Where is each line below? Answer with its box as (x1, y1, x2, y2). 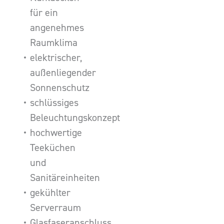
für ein (30, 6, 58, 19)
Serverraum (30, 201, 81, 214)
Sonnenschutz (30, 81, 89, 94)
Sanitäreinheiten (30, 171, 100, 184)
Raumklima (30, 36, 77, 49)
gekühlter (30, 186, 70, 199)
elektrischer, (30, 51, 82, 64)
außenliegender (30, 66, 96, 79)
